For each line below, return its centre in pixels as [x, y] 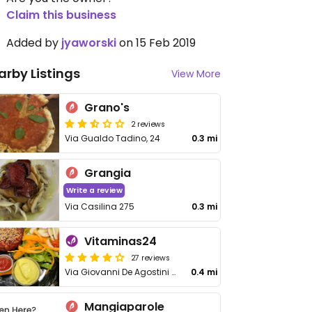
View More [196, 74]
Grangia [108, 173]
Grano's [107, 108]
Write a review [94, 190]
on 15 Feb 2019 [156, 43]
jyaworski [89, 43]
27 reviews [151, 257]
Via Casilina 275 [100, 206]
